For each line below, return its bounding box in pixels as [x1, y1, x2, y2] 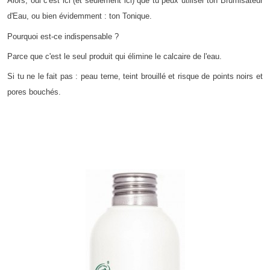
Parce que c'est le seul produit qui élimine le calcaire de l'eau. [7, 52, 222, 61]
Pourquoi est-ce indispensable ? [7, 31, 119, 41]
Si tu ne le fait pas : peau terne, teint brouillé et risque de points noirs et [7, 72, 263, 81]
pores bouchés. [7, 87, 61, 97]
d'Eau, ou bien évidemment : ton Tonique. [7, 11, 152, 21]
